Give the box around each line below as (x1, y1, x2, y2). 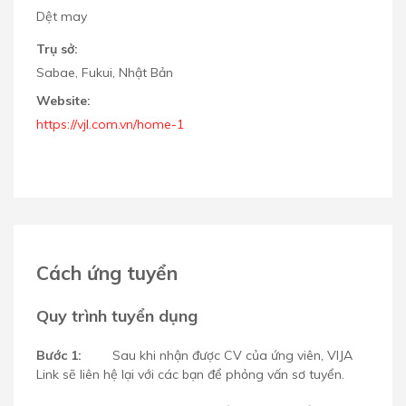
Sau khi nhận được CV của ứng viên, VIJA (112, 346, 353, 363)
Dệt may (36, 8, 87, 25)
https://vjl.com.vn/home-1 (36, 116, 184, 133)
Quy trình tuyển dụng (36, 304, 198, 326)
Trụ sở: (36, 41, 78, 58)
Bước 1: (36, 346, 85, 363)
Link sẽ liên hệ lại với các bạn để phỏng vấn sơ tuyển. (36, 365, 344, 382)
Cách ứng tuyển (36, 260, 178, 285)
